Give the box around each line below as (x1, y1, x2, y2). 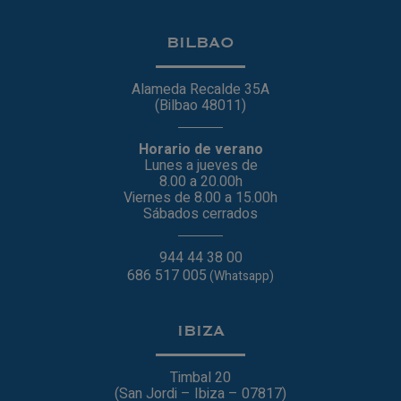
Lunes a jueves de (143, 154, 258, 176)
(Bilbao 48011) (155, 94, 246, 116)
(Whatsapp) (207, 266, 274, 286)
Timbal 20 (170, 366, 231, 388)
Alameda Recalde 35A (132, 78, 269, 100)
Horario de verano (138, 138, 263, 160)
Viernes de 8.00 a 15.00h (124, 186, 277, 209)
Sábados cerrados (143, 202, 258, 225)
